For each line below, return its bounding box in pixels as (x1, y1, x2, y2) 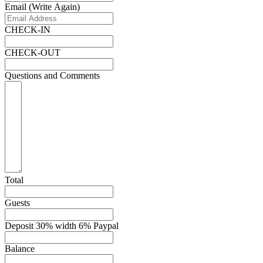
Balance (5, 244, 35, 254)
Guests (5, 198, 30, 208)
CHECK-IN (5, 25, 50, 35)
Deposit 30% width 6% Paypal (5, 221, 119, 231)
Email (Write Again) (5, 2, 80, 12)
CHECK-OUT (5, 48, 60, 58)
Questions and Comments (5, 70, 100, 81)
